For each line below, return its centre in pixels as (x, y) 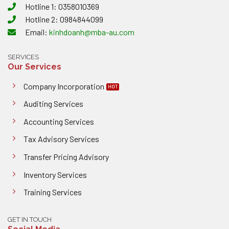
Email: (36, 32)
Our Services (35, 66)
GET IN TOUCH (30, 220)
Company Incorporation (64, 86)
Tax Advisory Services (61, 139)
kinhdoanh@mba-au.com (92, 32)
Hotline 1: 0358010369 (61, 6)
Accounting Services (59, 121)
